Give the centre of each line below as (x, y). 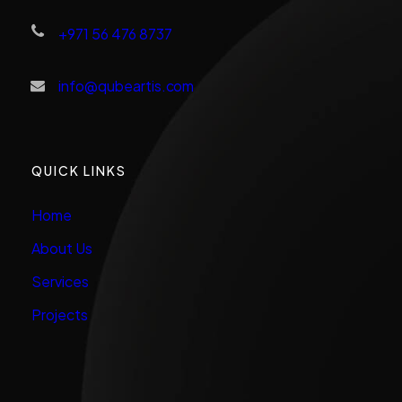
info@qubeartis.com (127, 86)
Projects (60, 315)
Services (60, 281)
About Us (62, 248)
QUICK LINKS (79, 170)
